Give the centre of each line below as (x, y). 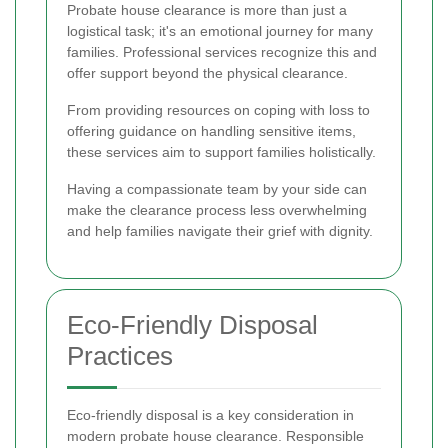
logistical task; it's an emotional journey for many (220, 31)
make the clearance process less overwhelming (217, 210)
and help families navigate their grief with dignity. (220, 231)
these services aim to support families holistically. (221, 152)
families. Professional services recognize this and (222, 52)
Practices (120, 356)
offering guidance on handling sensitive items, (211, 131)
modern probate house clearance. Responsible (215, 436)
